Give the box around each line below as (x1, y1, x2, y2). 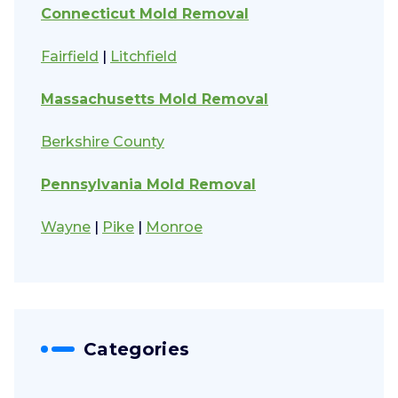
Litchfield (110, 48, 177, 66)
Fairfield (41, 48, 99, 66)
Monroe (146, 219, 203, 236)
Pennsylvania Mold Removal (41, 176, 256, 194)
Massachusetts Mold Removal (41, 91, 268, 108)
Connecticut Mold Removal (41, 5, 249, 23)
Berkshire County (41, 133, 164, 151)
